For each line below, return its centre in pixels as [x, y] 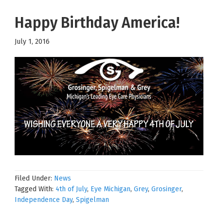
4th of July [71, 189]
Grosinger [166, 189]
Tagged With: [35, 189]
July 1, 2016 [32, 41]
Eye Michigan [110, 189]
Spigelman [92, 200]
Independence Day [44, 200]
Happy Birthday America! [97, 23]
